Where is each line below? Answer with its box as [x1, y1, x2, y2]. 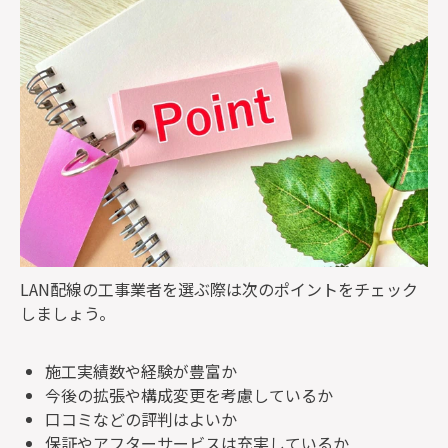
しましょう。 [20, 300, 115, 325]
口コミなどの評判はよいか [45, 406, 237, 431]
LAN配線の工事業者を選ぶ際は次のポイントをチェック [20, 276, 418, 301]
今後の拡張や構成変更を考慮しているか [45, 382, 333, 407]
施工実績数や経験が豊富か [45, 358, 237, 383]
